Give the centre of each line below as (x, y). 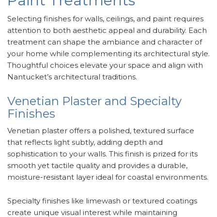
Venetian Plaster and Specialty (94, 101)
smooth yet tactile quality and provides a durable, (97, 166)
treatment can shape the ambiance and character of (105, 42)
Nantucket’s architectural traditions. (72, 77)
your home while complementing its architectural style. (108, 54)
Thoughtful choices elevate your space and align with (105, 65)
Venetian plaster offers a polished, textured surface (101, 131)
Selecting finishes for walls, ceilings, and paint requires (105, 19)
